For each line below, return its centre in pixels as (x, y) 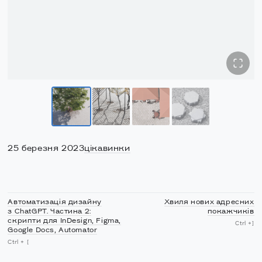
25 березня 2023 (46, 148)
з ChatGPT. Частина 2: (49, 211)
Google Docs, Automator (53, 230)
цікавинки (107, 148)
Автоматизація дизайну (55, 202)
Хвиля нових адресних (209, 202)
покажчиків (231, 211)
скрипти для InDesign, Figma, (64, 221)
